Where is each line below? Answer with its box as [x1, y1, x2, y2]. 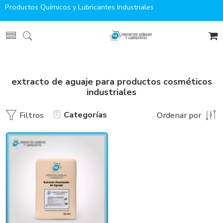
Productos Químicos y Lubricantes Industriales [5, 2, 154, 12]
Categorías [64, 109, 107, 120]
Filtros [17, 110, 44, 121]
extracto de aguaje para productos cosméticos [11, 76, 212, 88]
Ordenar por [157, 110, 201, 121]
